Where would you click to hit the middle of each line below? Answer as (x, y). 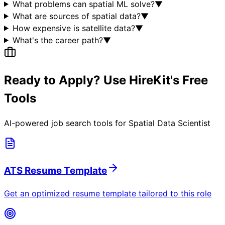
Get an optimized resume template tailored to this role (108, 193)
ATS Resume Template (55, 171)
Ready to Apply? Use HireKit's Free (106, 80)
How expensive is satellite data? (74, 28)
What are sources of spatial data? (76, 16)
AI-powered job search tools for (66, 123)
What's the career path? (58, 40)
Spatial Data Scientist (170, 123)
